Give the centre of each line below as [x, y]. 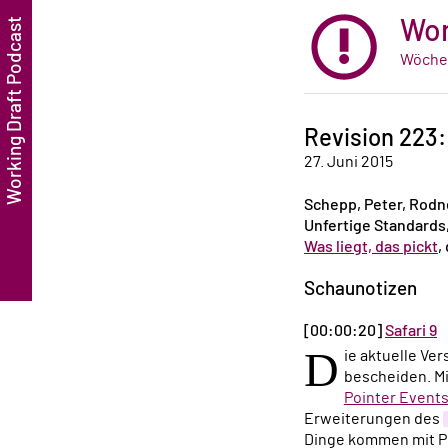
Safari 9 [411, 330]
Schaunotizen [360, 290]
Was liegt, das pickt [371, 247]
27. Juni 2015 [348, 162]
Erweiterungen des [373, 418]
